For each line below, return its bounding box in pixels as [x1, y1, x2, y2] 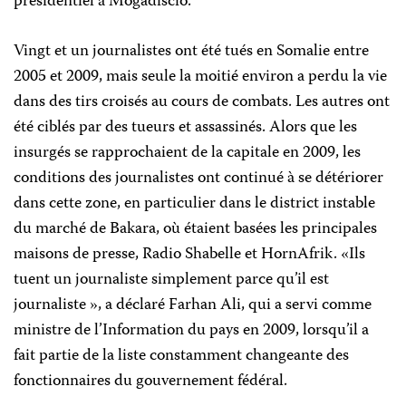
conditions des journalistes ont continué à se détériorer [14, 165, 383, 192]
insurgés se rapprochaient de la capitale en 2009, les [14, 140, 361, 167]
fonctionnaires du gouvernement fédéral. [14, 368, 287, 395]
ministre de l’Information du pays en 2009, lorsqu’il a [14, 317, 369, 344]
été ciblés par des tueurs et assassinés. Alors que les [14, 114, 357, 141]
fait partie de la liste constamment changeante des [14, 343, 349, 370]
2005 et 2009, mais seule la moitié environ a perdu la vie [14, 63, 387, 91]
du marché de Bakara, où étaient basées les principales [14, 216, 377, 243]
